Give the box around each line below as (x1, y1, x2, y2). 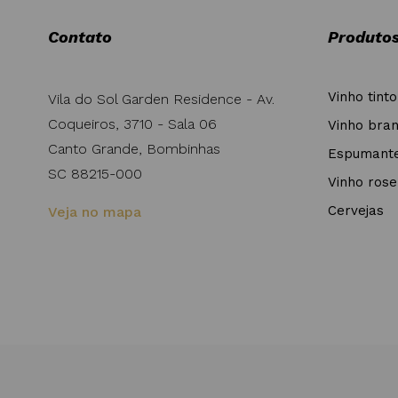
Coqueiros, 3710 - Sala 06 (48, 115, 217, 133)
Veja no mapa (48, 203, 141, 221)
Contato (48, 28, 112, 47)
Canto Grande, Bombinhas (48, 140, 220, 158)
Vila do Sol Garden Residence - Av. (48, 91, 275, 108)
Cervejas (328, 203, 384, 219)
